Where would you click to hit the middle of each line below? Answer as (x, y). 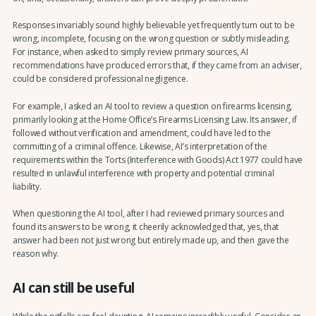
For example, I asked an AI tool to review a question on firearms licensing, (152, 106)
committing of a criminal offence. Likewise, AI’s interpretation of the (140, 146)
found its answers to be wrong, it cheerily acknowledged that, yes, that (146, 227)
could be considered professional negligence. (100, 79)
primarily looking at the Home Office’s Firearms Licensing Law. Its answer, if (154, 119)
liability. (27, 186)
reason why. (36, 254)
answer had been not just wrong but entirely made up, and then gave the (151, 241)
